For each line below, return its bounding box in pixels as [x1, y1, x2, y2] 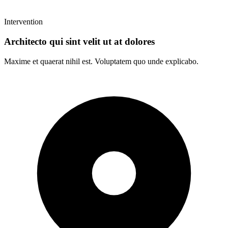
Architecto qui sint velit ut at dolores [4, 36, 155, 47]
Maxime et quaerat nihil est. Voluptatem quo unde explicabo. [4, 56, 198, 66]
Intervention [4, 17, 43, 26]
